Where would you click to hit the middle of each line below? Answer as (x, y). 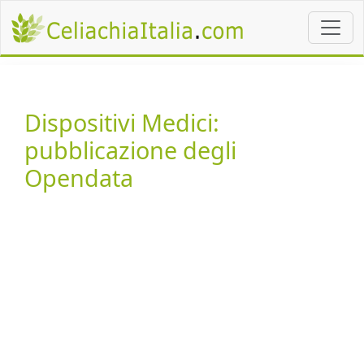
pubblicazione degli (130, 150)
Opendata (79, 178)
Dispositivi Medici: (122, 122)
